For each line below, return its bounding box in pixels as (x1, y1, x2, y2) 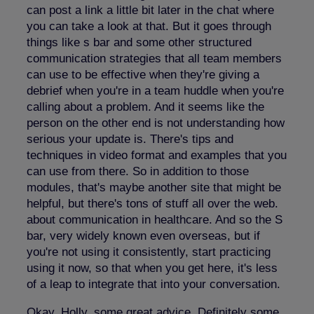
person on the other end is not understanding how (27, 116, 285, 130)
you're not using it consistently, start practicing (27, 245, 271, 259)
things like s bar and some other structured (27, 35, 252, 49)
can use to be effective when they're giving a (27, 67, 259, 81)
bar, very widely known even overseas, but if (27, 228, 260, 243)
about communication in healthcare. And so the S (27, 212, 282, 226)
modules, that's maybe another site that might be (27, 180, 281, 194)
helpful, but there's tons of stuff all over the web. (27, 196, 278, 210)
